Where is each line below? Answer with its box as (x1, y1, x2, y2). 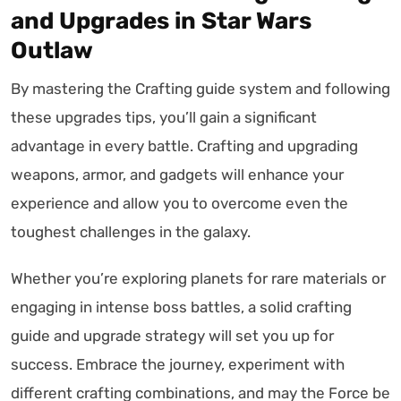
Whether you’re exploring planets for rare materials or (11, 269, 386, 287)
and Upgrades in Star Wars (11, 6, 311, 35)
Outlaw (11, 36, 93, 64)
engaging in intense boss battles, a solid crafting (11, 297, 352, 316)
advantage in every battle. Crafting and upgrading (11, 136, 358, 155)
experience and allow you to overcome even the (11, 193, 348, 212)
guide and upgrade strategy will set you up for (11, 326, 334, 345)
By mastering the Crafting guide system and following (11, 79, 390, 98)
